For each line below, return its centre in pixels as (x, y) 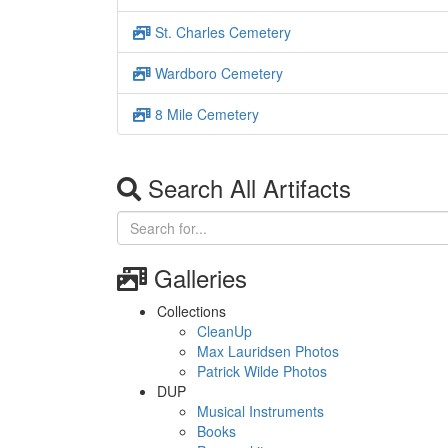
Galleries (197, 277)
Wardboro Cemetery (217, 73)
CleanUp (224, 331)
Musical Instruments (260, 411)
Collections (191, 311)
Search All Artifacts (246, 187)
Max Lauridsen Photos (268, 351)
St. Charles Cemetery (221, 32)
